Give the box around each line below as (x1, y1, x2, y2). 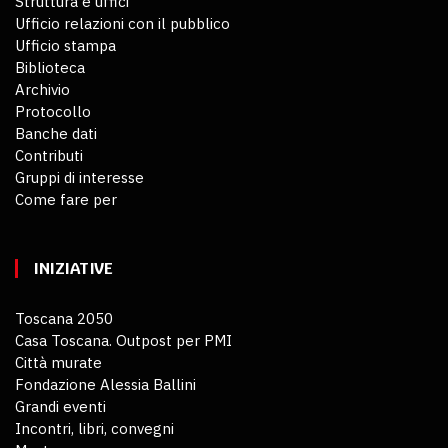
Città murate (15, 352, 102, 372)
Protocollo (15, 101, 91, 121)
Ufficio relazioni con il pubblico (15, 13, 230, 33)
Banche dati (15, 123, 97, 143)
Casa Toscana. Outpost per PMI (15, 330, 232, 350)
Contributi (15, 145, 83, 165)
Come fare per (15, 189, 117, 209)
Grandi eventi (15, 396, 106, 416)
